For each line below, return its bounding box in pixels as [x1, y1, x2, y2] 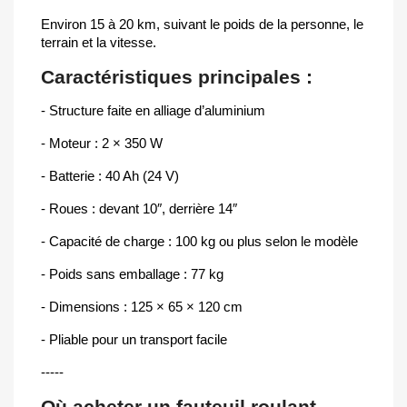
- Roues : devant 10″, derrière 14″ [41, 201, 237, 216]
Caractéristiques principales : [41, 66, 313, 87]
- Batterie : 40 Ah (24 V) [41, 168, 179, 184]
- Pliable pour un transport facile [41, 332, 227, 347]
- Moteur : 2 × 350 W [41, 135, 163, 151]
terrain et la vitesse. [41, 35, 156, 50]
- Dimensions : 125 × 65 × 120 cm [41, 299, 243, 314]
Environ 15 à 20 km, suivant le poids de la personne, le [41, 16, 363, 32]
